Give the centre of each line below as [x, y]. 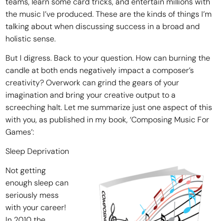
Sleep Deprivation [37, 151]
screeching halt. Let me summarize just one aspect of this [109, 107]
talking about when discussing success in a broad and [103, 26]
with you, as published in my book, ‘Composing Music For [108, 119]
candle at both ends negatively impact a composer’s [100, 70]
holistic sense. [31, 38]
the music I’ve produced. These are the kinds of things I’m [109, 14]
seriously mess [32, 195]
